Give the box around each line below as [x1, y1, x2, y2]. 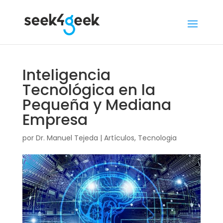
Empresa [22, 110, 88, 130]
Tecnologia [137, 133, 177, 143]
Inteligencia [22, 65, 111, 86]
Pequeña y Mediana [22, 95, 171, 115]
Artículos [104, 133, 134, 143]
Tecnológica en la [22, 80, 155, 101]
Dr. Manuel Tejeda [35, 133, 98, 143]
